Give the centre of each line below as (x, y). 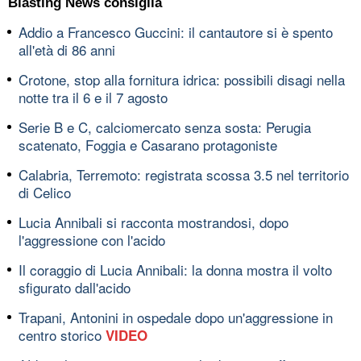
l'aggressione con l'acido (92, 240)
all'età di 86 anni (67, 50)
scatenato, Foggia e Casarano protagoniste (148, 145)
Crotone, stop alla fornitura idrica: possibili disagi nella (182, 79)
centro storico (62, 335)
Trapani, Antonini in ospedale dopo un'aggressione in (176, 317)
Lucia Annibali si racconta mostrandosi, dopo (154, 222)
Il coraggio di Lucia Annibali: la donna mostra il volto (175, 270)
